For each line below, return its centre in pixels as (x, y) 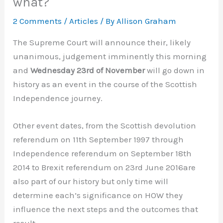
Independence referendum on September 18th (103, 154)
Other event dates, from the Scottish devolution (105, 126)
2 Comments (38, 21)
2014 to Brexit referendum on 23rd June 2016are (105, 167)
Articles (84, 21)
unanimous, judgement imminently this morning (110, 56)
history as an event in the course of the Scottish (105, 84)
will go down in (176, 70)
